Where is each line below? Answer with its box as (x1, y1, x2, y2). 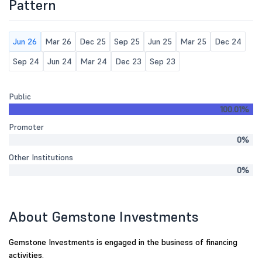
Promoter (9, 122, 44, 132)
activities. (9, 250, 44, 260)
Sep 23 (150, 56, 175, 67)
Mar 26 (45, 36, 71, 47)
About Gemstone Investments (9, 208, 199, 226)
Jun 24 (47, 56, 72, 67)
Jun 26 (13, 36, 37, 47)
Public (9, 91, 31, 102)
